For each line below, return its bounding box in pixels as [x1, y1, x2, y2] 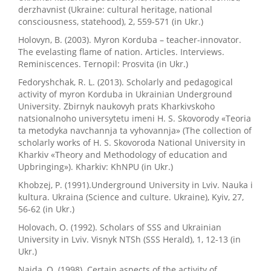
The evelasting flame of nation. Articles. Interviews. [18, 46, 224, 57]
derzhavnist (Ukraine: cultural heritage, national [18, 4, 212, 15]
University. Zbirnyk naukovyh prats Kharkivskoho [18, 100, 215, 112]
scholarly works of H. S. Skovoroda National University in [18, 137, 246, 148]
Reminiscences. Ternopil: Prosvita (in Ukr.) [18, 58, 188, 70]
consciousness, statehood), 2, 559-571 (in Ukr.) [18, 16, 203, 27]
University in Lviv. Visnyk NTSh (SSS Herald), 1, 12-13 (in [18, 233, 241, 245]
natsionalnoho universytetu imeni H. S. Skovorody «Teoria [18, 113, 251, 124]
